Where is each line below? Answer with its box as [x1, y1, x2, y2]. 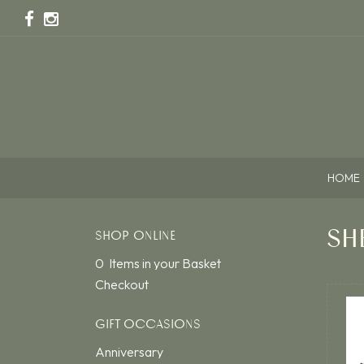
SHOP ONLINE [95, 227, 175, 244]
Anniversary [95, 344, 163, 360]
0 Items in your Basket [95, 255, 221, 271]
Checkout [95, 276, 149, 292]
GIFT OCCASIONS [95, 316, 201, 332]
